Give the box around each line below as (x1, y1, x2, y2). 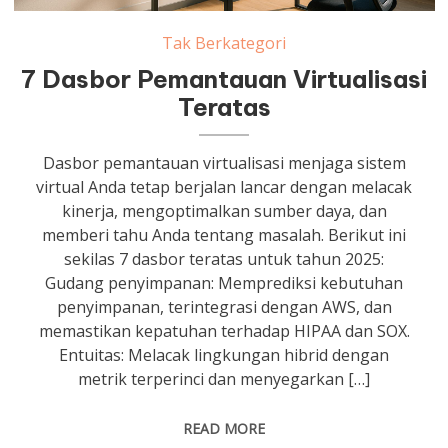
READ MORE (183, 418, 266, 438)
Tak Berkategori (162, 31, 287, 54)
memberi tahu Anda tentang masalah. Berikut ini (42, 223, 407, 246)
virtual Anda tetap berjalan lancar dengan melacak (36, 175, 413, 198)
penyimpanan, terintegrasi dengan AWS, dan (56, 295, 392, 318)
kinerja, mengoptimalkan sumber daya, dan (61, 199, 387, 222)
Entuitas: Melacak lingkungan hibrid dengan (59, 343, 390, 366)
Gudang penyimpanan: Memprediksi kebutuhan (45, 271, 404, 294)
